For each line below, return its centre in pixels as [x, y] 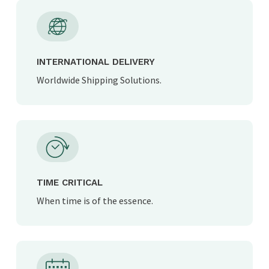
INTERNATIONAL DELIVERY [96, 62]
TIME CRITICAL [70, 183]
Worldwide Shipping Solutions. [99, 80]
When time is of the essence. [95, 201]
